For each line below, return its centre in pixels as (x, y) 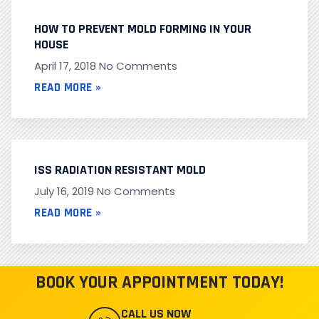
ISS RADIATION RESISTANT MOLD (120, 170)
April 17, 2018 (67, 66)
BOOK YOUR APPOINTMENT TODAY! (159, 283)
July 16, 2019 (66, 192)
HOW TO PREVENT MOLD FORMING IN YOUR (143, 29)
